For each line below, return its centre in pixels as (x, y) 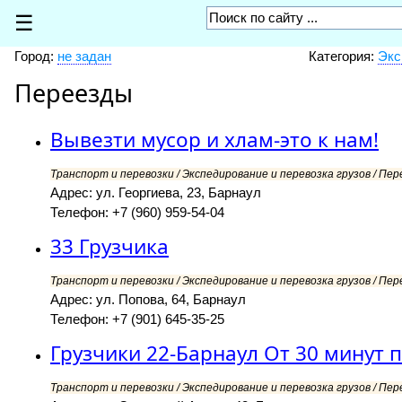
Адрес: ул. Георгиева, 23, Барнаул (156, 193)
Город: (36, 57)
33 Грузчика (109, 247)
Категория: (343, 57)
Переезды (74, 93)
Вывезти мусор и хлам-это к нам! (214, 140)
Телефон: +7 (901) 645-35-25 (137, 319)
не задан (84, 57)
